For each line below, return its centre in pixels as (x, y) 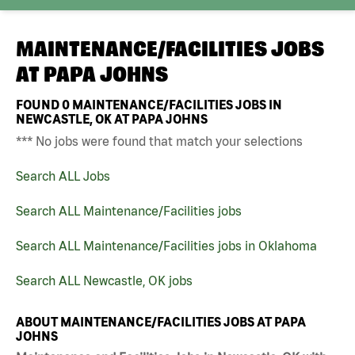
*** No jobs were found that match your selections (159, 141)
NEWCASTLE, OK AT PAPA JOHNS (112, 118)
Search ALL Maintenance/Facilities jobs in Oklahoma (166, 245)
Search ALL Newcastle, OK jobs (104, 280)
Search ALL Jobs (63, 176)
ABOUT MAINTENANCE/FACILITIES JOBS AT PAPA (161, 321)
